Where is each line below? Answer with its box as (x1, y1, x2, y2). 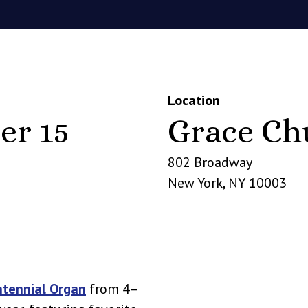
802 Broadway (168, 153, 252, 171)
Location (168, 91, 220, 109)
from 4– (86, 280, 138, 298)
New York (168, 174, 223, 192)
